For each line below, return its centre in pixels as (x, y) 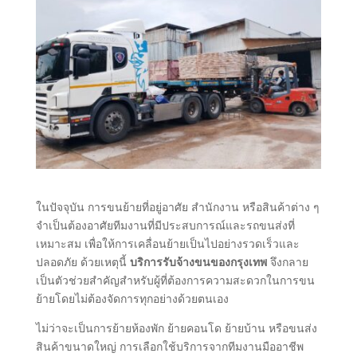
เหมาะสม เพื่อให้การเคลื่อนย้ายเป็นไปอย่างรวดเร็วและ (167, 244)
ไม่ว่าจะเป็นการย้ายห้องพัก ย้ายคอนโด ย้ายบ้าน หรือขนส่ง (176, 328)
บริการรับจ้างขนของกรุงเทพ (198, 262)
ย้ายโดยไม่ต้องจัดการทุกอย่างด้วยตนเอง (132, 299)
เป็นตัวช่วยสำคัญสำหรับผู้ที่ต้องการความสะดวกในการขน (175, 280)
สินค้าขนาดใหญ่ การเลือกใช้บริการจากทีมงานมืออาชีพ (169, 347)
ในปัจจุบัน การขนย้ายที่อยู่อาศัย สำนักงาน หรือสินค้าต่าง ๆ (177, 207)
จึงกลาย (287, 262)
